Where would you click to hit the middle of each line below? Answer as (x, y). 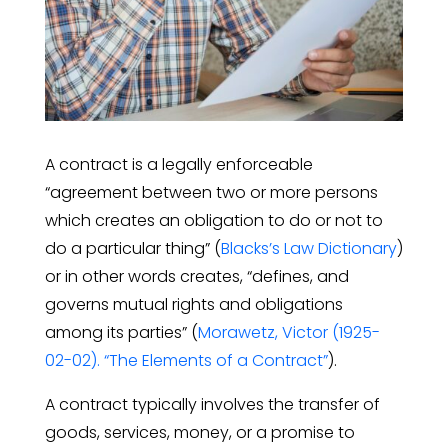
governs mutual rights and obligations (193, 304)
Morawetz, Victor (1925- (288, 332)
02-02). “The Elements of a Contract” (186, 360)
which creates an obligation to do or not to (213, 220)
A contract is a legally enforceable (178, 164)
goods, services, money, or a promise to (199, 432)
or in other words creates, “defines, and (196, 276)
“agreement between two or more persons (211, 192)
